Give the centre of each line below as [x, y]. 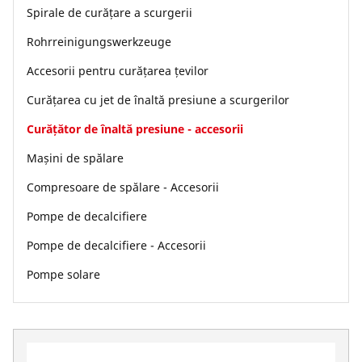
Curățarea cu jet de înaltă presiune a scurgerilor [158, 100]
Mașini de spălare [75, 158]
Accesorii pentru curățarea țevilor [118, 71]
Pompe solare [63, 274]
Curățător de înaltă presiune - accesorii [135, 129]
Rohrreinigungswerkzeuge [99, 42]
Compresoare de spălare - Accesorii [123, 187]
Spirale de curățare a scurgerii [109, 13]
